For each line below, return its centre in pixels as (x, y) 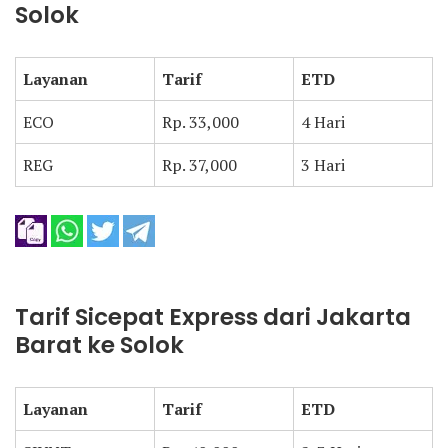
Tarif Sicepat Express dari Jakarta (213, 317)
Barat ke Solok (99, 345)
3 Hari (323, 165)
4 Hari (323, 122)
